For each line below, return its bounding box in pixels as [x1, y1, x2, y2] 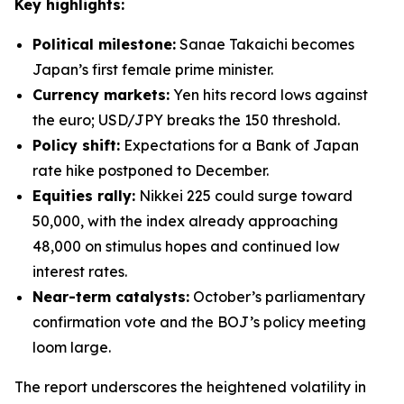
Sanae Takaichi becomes [176, 35, 354, 53]
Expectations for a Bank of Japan [120, 136, 359, 154]
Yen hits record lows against [170, 86, 368, 104]
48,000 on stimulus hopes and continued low [32, 237, 340, 255]
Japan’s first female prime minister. [32, 60, 273, 78]
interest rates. [32, 262, 127, 280]
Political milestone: [32, 35, 176, 53]
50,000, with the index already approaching [32, 212, 338, 230]
